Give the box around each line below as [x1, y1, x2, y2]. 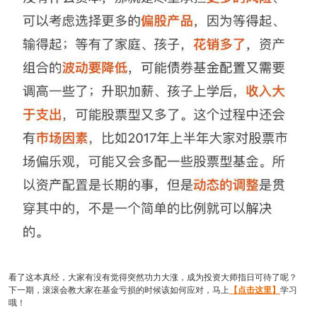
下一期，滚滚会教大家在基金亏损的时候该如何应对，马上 [8, 285, 229, 296]
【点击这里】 [229, 285, 280, 296]
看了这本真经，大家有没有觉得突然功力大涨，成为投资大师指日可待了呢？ [8, 272, 297, 283]
